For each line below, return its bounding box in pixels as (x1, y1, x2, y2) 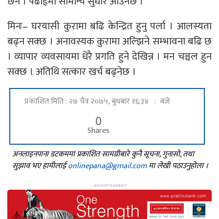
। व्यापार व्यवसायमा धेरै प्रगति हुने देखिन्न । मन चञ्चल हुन (7, 47, 212, 65)
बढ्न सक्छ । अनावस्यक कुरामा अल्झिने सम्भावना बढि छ (7, 32, 212, 50)
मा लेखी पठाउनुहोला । (147, 159, 208, 173)
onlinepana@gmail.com (68, 159, 147, 173)
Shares (87, 124, 109, 137)
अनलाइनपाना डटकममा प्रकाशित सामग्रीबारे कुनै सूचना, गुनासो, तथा (12, 147, 194, 161)
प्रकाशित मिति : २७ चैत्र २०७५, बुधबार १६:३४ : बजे (24, 94, 170, 108)
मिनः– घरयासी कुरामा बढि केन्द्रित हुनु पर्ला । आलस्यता (7, 17, 212, 35)
